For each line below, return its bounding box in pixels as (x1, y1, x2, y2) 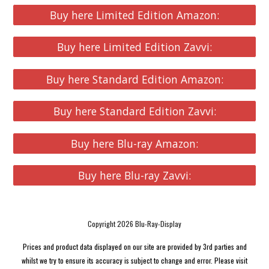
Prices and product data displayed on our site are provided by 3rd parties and (22, 241, 247, 252)
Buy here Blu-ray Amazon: (71, 136, 198, 151)
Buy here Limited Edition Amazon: (50, 8, 219, 23)
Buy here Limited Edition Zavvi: (57, 40, 212, 55)
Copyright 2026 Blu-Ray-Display (88, 219, 181, 229)
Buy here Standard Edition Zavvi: (53, 104, 216, 119)
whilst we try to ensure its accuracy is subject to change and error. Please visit (22, 255, 247, 265)
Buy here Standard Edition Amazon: (46, 71, 223, 86)
